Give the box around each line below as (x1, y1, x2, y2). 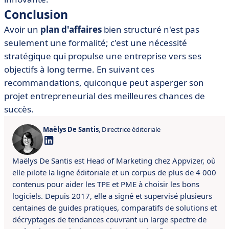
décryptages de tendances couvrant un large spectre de (12, 214, 207, 224)
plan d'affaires (40, 24, 102, 35)
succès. (4, 103, 34, 115)
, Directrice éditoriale (99, 125, 161, 134)
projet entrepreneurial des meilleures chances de (4, 90, 205, 102)
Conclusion (4, 6, 68, 22)
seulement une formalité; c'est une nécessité (4, 37, 187, 49)
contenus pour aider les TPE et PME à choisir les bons (12, 179, 199, 189)
